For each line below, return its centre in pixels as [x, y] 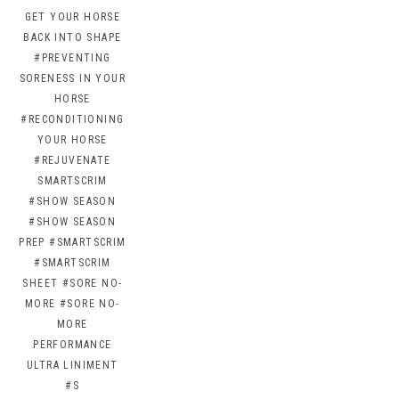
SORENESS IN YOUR [73, 79]
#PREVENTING [73, 58]
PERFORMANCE [73, 345]
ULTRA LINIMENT [73, 366]
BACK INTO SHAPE [73, 38]
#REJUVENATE [73, 161]
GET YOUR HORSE [73, 17]
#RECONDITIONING [73, 120]
